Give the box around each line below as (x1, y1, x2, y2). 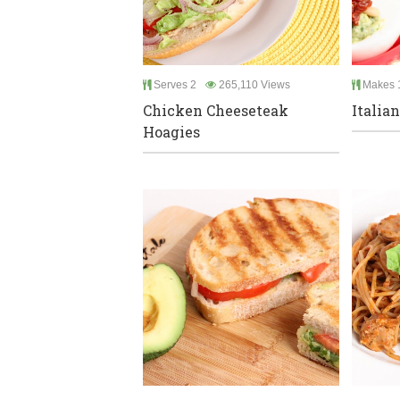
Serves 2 (151, 78, 196, 91)
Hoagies (143, 121, 200, 141)
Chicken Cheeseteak (143, 100, 288, 120)
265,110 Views (216, 78, 290, 91)
